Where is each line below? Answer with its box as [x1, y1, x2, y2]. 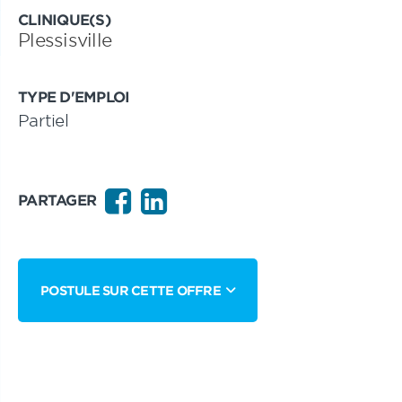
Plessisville [18, 29, 111, 50]
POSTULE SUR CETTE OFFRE [40, 283, 221, 298]
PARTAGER [18, 190, 96, 208]
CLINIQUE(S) [18, 10, 111, 28]
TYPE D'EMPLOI [18, 87, 130, 105]
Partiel [18, 110, 68, 130]
